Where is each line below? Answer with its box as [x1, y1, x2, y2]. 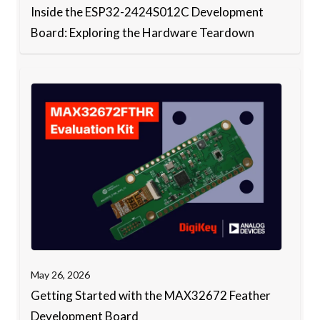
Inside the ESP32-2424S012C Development [31, 4, 264, 19]
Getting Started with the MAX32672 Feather [31, 287, 271, 303]
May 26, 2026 [31, 268, 91, 281]
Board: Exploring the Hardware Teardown [31, 24, 255, 40]
